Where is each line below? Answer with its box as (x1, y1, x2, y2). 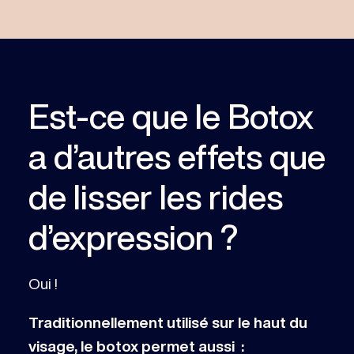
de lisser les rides (28, 179, 283, 213)
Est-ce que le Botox (28, 98, 314, 133)
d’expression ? (28, 219, 238, 254)
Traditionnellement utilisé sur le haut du (28, 314, 307, 330)
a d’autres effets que (28, 138, 326, 173)
